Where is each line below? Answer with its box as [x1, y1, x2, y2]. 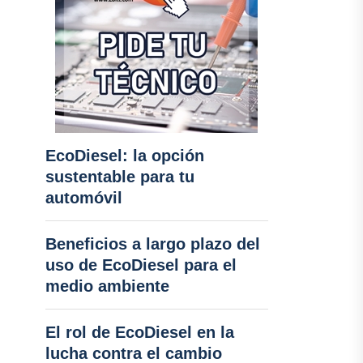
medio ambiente [45, 277, 169, 295]
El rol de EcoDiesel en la [45, 323, 234, 341]
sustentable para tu [45, 168, 194, 186]
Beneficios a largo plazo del [45, 235, 260, 253]
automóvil [45, 189, 122, 207]
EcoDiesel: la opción [45, 147, 204, 164]
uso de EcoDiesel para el [45, 256, 237, 274]
